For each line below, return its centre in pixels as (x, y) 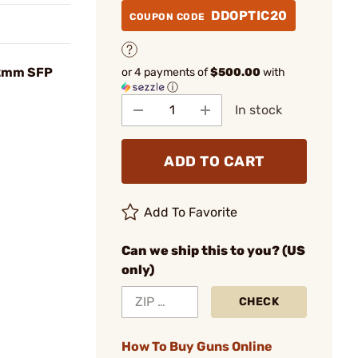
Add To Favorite (191, 212)
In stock (259, 109)
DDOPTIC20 (249, 16)
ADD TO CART (214, 161)
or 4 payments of (166, 72)
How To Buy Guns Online (197, 346)
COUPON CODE (169, 17)
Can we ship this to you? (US (213, 250)
